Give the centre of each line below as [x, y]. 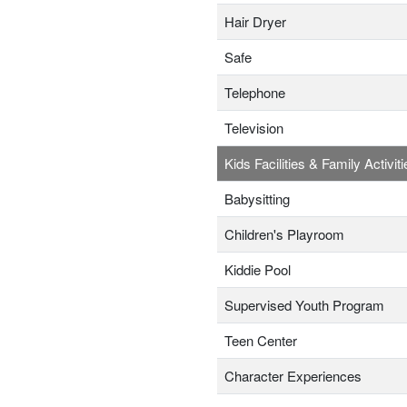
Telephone [255, 93]
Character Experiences [293, 376]
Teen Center [261, 341]
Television [254, 128]
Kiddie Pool [258, 270]
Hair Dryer [255, 22]
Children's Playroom [284, 234]
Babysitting [257, 199]
